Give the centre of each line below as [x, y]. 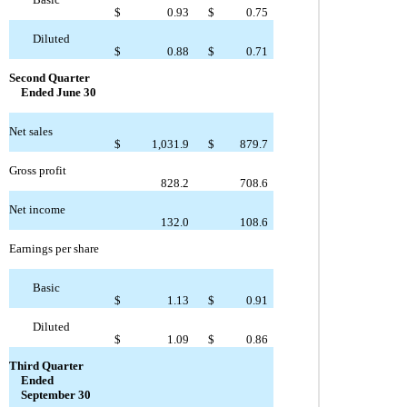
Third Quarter [46, 366]
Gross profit [37, 171]
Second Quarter [49, 78]
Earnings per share [54, 249]
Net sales [30, 132]
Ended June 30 [58, 93]
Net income [37, 210]
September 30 [55, 395]
